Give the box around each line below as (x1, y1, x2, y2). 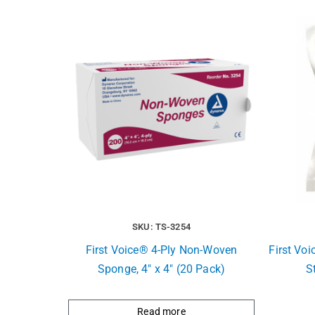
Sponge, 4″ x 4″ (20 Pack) (97, 262, 225, 276)
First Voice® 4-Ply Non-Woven (85, 243, 238, 257)
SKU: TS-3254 (132, 221, 191, 233)
